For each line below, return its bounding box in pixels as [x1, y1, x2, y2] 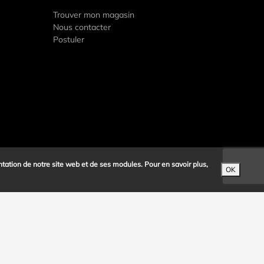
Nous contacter [53, 22, 111, 32]
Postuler [53, 34, 85, 45]
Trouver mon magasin [53, 9, 135, 20]
